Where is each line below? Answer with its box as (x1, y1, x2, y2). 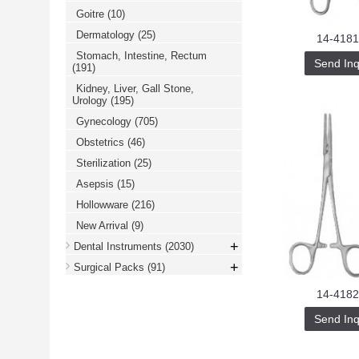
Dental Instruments (74, 240, 165, 252)
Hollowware (76, 199, 131, 211)
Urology (72, 95, 111, 107)
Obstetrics (76, 136, 127, 148)
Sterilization (76, 157, 134, 169)
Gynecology (76, 115, 135, 127)
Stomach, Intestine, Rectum (76, 50, 207, 62)
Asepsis (76, 178, 117, 190)
